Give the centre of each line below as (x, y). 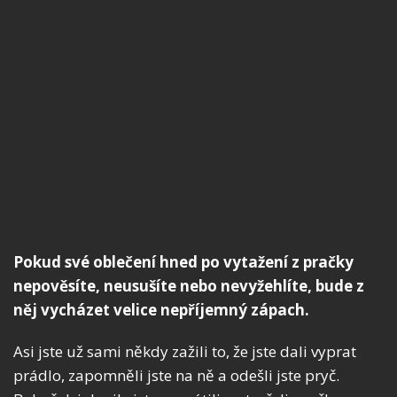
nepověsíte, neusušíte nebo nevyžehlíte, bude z (189, 285)
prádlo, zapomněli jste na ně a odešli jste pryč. (176, 375)
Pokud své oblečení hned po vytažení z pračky (183, 261)
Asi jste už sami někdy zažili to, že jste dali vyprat (185, 351)
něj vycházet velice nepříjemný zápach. (161, 309)
